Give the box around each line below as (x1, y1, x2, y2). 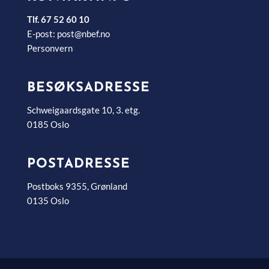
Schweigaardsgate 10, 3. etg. (26, 104, 140, 116)
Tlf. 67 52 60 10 (26, 13, 89, 25)
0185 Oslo (26, 119, 69, 130)
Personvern (26, 42, 73, 53)
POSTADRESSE (26, 157, 130, 172)
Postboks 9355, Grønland (26, 181, 127, 192)
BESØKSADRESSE (26, 81, 150, 95)
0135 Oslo (26, 195, 69, 207)
